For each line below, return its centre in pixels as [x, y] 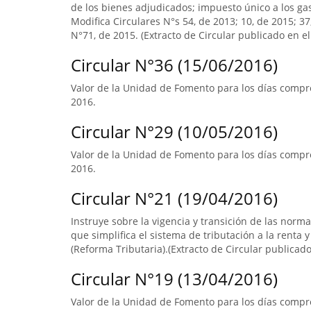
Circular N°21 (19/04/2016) [174, 198]
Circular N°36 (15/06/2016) [174, 65]
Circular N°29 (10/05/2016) [174, 132]
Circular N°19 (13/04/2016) [174, 279]
